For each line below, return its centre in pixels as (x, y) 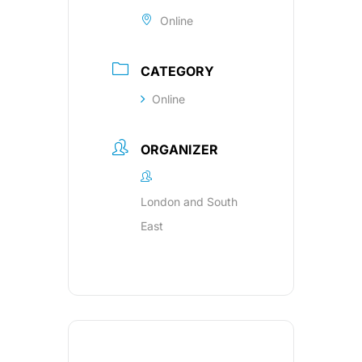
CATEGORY (177, 71)
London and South (189, 201)
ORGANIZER (179, 149)
